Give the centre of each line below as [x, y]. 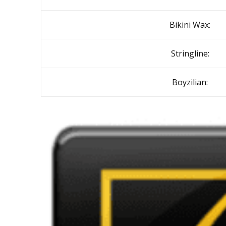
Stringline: [190, 53]
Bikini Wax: [190, 25]
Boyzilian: [190, 82]
